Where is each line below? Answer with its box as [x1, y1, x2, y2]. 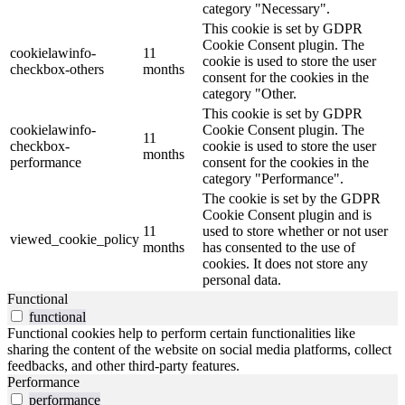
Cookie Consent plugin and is [202, 206, 372, 222]
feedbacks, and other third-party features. [7, 357, 240, 373]
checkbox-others [10, 61, 104, 77]
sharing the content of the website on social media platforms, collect [7, 341, 391, 357]
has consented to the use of [202, 239, 355, 255]
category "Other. [202, 85, 297, 101]
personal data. [202, 271, 281, 287]
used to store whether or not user [202, 222, 388, 239]
